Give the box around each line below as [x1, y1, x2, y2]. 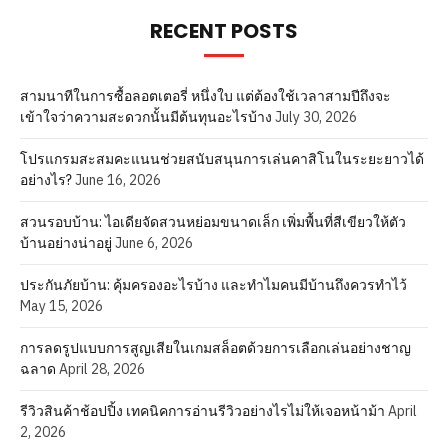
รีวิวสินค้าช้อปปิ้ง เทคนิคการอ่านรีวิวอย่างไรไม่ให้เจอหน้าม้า [20, 401, 385, 420]
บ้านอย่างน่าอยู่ [20, 233, 112, 252]
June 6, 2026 [115, 233, 193, 252]
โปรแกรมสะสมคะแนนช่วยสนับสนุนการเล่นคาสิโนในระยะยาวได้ [20, 149, 424, 168]
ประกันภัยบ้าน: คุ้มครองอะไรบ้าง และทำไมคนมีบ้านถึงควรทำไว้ [20, 275, 407, 294]
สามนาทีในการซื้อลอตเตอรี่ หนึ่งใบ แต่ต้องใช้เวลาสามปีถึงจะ [20, 86, 391, 105]
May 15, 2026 [20, 296, 103, 315]
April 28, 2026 [59, 359, 145, 378]
